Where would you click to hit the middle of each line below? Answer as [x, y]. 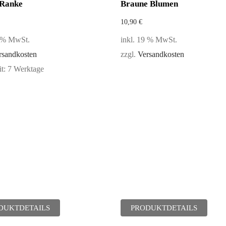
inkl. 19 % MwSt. [149, 40]
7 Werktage [25, 69]
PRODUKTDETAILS [164, 208]
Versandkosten [161, 54]
